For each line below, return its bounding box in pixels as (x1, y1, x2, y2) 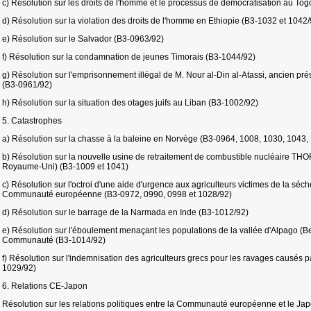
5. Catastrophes (2, 116, 62, 126)
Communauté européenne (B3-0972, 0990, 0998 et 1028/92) (2, 190, 232, 199)
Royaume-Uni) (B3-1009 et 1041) (2, 162, 128, 171)
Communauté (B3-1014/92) (2, 235, 106, 245)
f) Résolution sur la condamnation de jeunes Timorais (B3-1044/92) (2, 52, 255, 62)
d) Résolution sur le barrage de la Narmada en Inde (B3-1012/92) (2, 208, 249, 217)
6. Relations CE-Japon (2, 281, 87, 291)
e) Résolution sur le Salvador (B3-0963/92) (2, 34, 164, 44)
